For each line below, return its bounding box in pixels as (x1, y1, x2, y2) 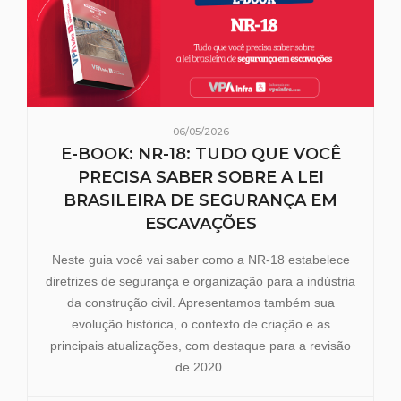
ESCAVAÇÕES (144, 213, 257, 234)
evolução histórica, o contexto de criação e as (71, 316, 330, 331)
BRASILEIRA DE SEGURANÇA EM (64, 190, 337, 210)
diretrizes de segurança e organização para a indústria (46, 273, 355, 288)
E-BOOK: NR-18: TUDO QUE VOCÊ (60, 143, 341, 164)
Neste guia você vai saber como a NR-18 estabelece (51, 252, 350, 267)
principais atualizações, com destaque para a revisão (50, 337, 351, 353)
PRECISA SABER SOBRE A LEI (77, 166, 324, 187)
